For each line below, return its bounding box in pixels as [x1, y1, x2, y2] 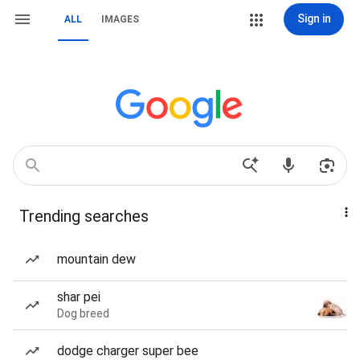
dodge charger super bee [57, 343, 198, 358]
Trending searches [19, 207, 149, 226]
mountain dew [57, 252, 136, 267]
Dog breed [57, 307, 109, 320]
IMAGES [101, 14, 139, 25]
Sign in [297, 12, 331, 25]
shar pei [57, 289, 100, 305]
